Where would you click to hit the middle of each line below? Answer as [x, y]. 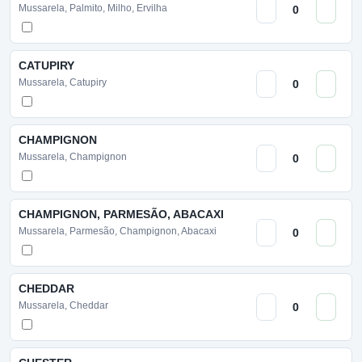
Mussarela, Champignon [73, 157]
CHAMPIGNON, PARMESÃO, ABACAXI [121, 214]
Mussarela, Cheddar [63, 305]
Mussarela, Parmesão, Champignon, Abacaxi [118, 231]
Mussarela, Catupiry [63, 82]
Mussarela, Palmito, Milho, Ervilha [93, 8]
